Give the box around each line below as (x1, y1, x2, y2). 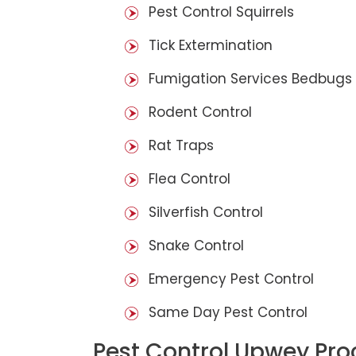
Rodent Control (149, 103, 252, 122)
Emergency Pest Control (149, 269, 314, 289)
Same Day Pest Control (149, 303, 308, 323)
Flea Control (149, 169, 230, 189)
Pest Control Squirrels (149, 2, 294, 22)
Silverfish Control (149, 203, 263, 222)
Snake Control (149, 236, 244, 256)
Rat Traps (149, 136, 214, 156)
